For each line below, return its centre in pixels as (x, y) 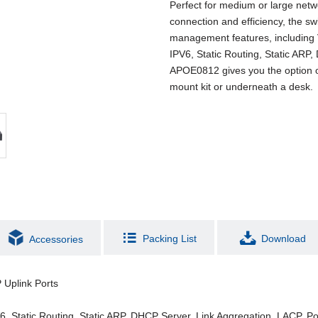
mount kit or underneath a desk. (241, 87)
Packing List (170, 238)
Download (283, 238)
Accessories (56, 239)
